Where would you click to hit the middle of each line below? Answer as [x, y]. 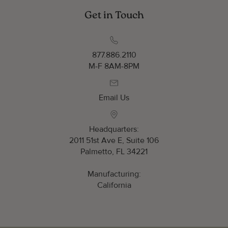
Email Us [114, 98]
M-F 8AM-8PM [114, 66]
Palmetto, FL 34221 [114, 152]
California [114, 185]
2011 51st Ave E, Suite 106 [114, 140]
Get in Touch [114, 16]
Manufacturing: [114, 174]
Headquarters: [114, 129]
